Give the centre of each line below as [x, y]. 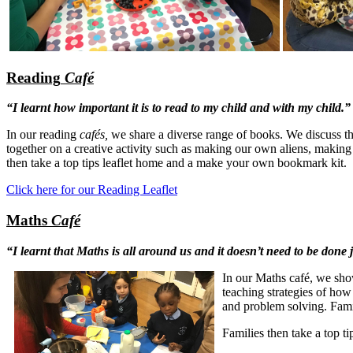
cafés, [94, 135]
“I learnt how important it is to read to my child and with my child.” [178, 108]
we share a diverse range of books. [195, 135]
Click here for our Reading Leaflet [92, 190]
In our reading [41, 135]
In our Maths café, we [277, 277]
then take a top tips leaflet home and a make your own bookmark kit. [178, 163]
